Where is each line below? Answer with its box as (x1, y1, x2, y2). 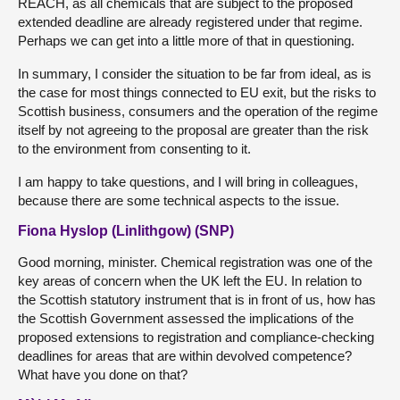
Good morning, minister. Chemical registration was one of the (18, 254, 372, 270)
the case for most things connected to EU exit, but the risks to (18, 85, 376, 100)
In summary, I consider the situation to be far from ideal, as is (18, 66, 371, 81)
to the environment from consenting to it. (18, 141, 251, 156)
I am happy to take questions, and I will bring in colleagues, (18, 174, 358, 189)
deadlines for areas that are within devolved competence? (18, 348, 352, 363)
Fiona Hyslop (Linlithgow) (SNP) (18, 223, 234, 238)
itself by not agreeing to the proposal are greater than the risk (18, 122, 369, 137)
